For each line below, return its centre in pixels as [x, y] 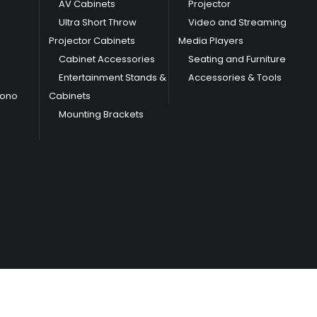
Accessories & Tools [235, 77]
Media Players [211, 40]
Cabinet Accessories [107, 59]
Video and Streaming [238, 22]
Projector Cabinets [92, 40]
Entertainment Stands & [113, 77]
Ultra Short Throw [98, 22]
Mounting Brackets [101, 114]
